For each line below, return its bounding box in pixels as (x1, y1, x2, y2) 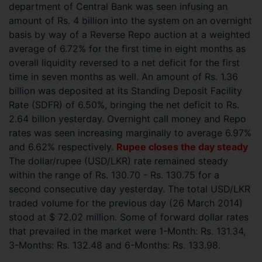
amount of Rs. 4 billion (9, 15, 111, 26)
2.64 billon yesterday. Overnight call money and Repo (9, 113, 246, 125)
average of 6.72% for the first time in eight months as (9, 43, 246, 54)
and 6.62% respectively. (9, 141, 116, 153)
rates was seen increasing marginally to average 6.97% (9, 127, 251, 139)
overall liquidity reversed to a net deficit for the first (9, 57, 240, 68)
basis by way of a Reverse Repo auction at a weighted (9, 29, 250, 40)
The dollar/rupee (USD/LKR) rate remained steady (9, 155, 228, 167)
